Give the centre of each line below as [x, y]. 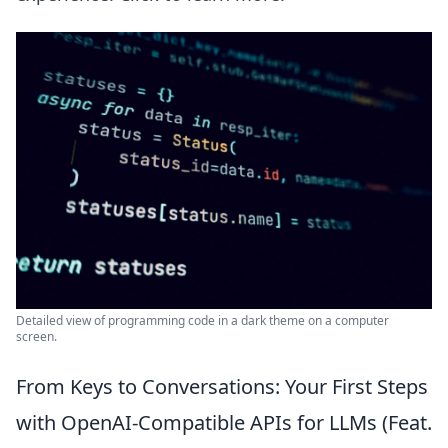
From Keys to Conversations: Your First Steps [222, 387]
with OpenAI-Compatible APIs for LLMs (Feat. [224, 423]
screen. [36, 337]
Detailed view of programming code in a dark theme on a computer [202, 321]
